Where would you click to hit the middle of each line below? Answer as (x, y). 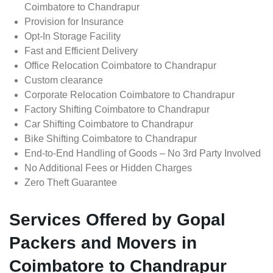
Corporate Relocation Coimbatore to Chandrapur (129, 95)
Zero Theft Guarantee (71, 183)
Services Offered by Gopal (117, 220)
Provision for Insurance (74, 22)
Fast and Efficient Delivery (81, 51)
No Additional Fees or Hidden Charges (108, 168)
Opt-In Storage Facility (73, 37)
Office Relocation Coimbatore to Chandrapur (120, 66)
